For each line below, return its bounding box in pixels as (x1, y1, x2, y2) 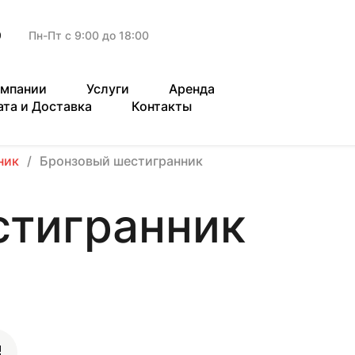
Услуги (86, 81, 129, 97)
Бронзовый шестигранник (40, 153, 203, 169)
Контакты (132, 98, 192, 114)
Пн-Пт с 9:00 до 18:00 (29, 29, 149, 42)
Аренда (169, 81, 215, 97)
